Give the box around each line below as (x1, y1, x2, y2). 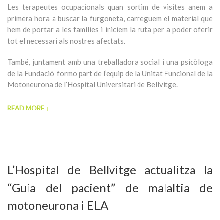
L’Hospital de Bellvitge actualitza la (7, 163, 213, 177)
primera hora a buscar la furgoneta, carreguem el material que (7, 14, 213, 23)
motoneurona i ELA (7, 198, 108, 212)
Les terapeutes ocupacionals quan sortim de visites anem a (7, 2, 213, 11)
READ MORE (7, 104, 44, 112)
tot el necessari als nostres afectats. (7, 36, 125, 45)
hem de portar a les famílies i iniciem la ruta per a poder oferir (7, 25, 213, 34)
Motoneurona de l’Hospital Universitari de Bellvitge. (7, 80, 178, 89)
